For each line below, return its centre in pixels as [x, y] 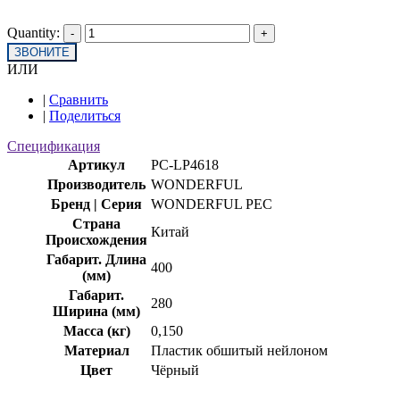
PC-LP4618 [185, 165]
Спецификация [54, 146]
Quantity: [33, 33]
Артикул [96, 165]
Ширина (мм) [96, 312]
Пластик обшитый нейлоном [239, 351]
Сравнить [79, 100]
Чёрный [175, 371]
